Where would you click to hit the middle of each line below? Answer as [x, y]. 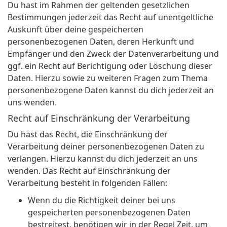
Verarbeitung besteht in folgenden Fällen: [87, 183]
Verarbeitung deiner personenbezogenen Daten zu [106, 147]
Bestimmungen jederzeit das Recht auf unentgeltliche [110, 17]
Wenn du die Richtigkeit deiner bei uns [102, 200]
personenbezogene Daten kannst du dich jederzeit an [111, 90]
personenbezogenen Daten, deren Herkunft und [101, 42]
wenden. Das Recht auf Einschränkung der [89, 171]
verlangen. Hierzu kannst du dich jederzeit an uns [103, 159]
